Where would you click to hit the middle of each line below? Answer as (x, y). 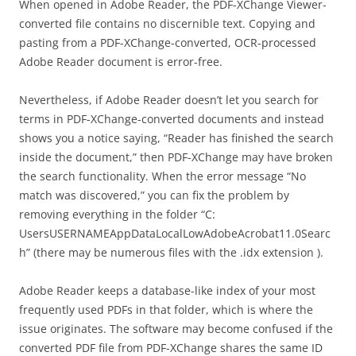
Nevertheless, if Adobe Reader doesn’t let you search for (169, 100)
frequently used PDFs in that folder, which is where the (166, 310)
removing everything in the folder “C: (117, 214)
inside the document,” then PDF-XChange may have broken (176, 157)
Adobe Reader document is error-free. (121, 62)
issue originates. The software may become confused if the (176, 329)
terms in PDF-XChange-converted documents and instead (172, 119)
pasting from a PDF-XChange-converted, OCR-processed (168, 43)
